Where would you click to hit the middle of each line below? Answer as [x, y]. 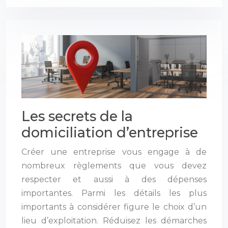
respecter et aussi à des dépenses [114, 179]
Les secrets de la [77, 116]
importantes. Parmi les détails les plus [114, 193]
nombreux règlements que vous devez [114, 165]
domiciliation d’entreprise [110, 132]
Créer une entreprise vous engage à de [114, 152]
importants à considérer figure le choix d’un [114, 207]
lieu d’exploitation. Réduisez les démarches [114, 220]
